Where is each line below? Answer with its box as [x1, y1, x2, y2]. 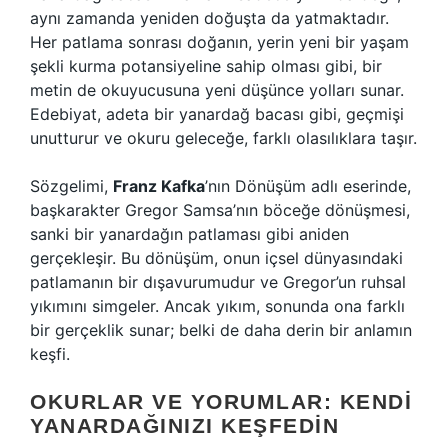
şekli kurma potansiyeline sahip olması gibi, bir [30, 56, 382, 76]
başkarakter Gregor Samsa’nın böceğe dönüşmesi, [30, 200, 410, 220]
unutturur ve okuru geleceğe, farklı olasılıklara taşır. [30, 128, 417, 148]
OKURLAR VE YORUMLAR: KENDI [30, 390, 412, 413]
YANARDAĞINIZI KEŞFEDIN [30, 414, 339, 437]
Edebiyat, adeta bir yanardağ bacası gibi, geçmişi [30, 104, 404, 124]
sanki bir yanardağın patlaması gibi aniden [30, 224, 349, 244]
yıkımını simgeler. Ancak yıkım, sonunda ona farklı [30, 296, 405, 316]
